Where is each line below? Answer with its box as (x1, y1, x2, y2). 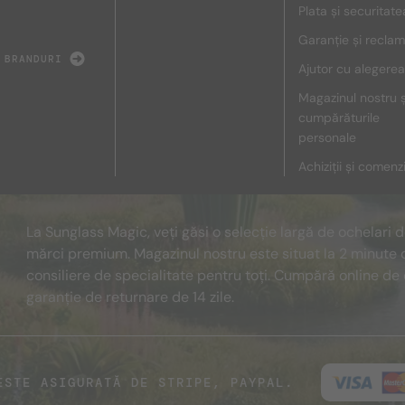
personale (297, 129, 356, 146)
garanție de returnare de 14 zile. (26, 287, 234, 306)
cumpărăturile (297, 109, 380, 126)
